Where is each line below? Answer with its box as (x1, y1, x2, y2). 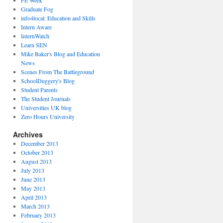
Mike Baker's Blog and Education (20, 50, 100, 58)
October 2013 (20, 148, 53, 156)
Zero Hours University (20, 112, 75, 120)
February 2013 (20, 211, 56, 219)
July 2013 (20, 166, 44, 174)
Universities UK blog (20, 104, 72, 111)
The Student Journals (20, 95, 71, 103)
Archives (13, 129, 43, 139)
